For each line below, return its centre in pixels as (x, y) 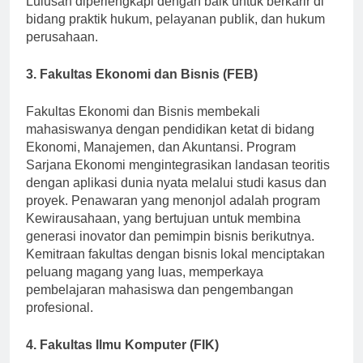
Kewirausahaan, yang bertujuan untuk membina (163, 233)
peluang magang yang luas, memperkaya (145, 287)
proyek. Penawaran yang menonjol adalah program (173, 216)
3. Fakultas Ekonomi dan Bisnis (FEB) (142, 89)
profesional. (60, 322)
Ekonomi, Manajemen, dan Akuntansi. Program (161, 162)
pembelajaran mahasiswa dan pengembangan (160, 305)
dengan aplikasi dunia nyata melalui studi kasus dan (176, 198)
